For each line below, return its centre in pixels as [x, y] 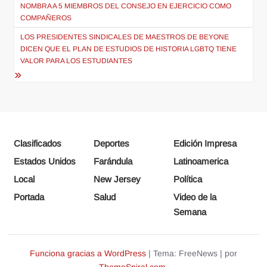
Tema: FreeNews [186, 254]
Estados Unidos [45, 162]
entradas [42, 21]
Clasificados [38, 144]
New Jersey [117, 179]
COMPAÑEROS [46, 18]
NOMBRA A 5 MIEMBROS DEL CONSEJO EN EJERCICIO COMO [126, 6]
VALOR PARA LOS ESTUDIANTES [77, 61]
